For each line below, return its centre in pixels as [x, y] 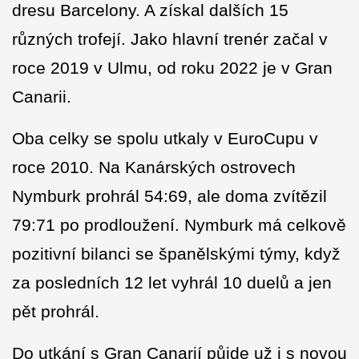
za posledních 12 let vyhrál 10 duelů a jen [172, 283]
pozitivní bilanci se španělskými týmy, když [176, 254]
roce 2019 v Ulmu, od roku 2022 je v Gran [172, 68]
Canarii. [42, 97]
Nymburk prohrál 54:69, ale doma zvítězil [169, 196]
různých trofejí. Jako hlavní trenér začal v [170, 39]
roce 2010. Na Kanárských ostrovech [154, 167]
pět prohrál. [56, 312]
